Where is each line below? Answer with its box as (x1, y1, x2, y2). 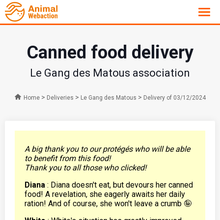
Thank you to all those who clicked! (25, 163, 146, 172)
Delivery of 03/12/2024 (143, 94, 206, 101)
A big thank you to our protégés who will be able (25, 144, 190, 154)
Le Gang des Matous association (30, 67, 190, 79)
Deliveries (46, 94, 74, 101)
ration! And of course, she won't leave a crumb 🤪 (25, 199, 192, 208)
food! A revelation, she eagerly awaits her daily (25, 190, 185, 199)
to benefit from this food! (25, 154, 110, 163)
